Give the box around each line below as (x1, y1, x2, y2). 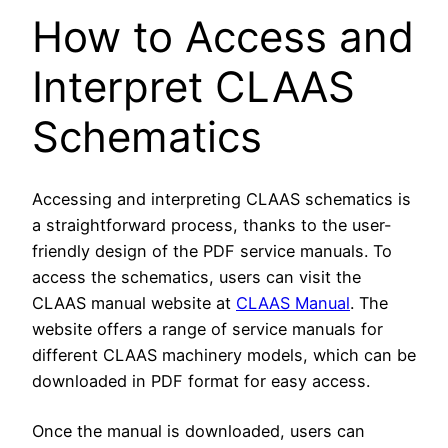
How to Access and (32, 10, 414, 62)
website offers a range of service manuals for (32, 318, 383, 339)
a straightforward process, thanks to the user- (32, 214, 392, 235)
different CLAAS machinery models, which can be (32, 344, 416, 365)
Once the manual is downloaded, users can (32, 420, 365, 441)
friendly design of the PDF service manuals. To (32, 240, 392, 261)
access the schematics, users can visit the (32, 266, 361, 287)
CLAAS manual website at (32, 292, 236, 313)
